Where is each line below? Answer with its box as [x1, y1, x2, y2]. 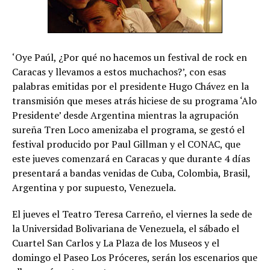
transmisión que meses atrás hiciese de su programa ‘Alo [12, 94, 257, 107]
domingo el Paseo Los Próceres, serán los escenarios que [12, 251, 257, 264]
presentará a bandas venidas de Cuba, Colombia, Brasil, [12, 166, 250, 180]
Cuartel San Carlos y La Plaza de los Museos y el [12, 236, 219, 250]
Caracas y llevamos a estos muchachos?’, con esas [12, 65, 226, 78]
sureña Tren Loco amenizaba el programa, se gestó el [12, 123, 245, 136]
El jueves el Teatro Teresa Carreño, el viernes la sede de [12, 207, 252, 221]
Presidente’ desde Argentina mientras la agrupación [12, 108, 239, 122]
